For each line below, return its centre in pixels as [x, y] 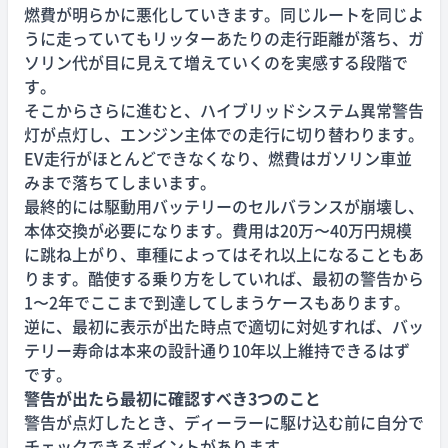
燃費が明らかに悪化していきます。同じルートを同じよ [224, 14]
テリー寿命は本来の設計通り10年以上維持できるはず [217, 350]
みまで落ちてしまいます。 [120, 182]
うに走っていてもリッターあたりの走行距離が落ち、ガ [224, 38]
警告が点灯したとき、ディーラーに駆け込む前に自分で [224, 422]
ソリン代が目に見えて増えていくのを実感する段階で [216, 62]
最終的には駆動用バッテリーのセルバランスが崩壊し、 [224, 206]
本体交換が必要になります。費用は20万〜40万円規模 [218, 230]
